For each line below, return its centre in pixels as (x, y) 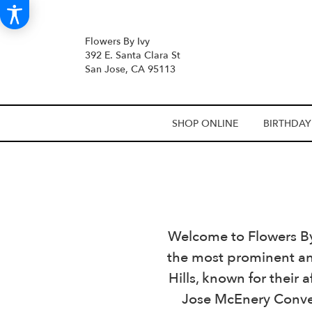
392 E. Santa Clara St (133, 55)
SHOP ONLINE (205, 124)
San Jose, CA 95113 (130, 69)
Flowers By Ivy (117, 41)
